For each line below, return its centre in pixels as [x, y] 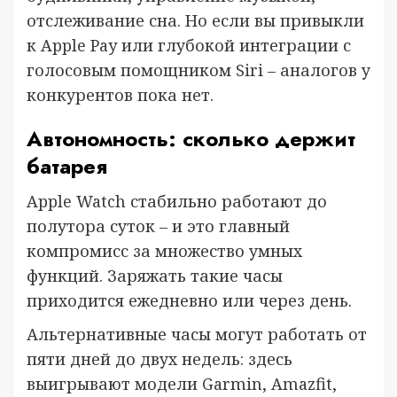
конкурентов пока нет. [120, 94]
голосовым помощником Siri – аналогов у [198, 70]
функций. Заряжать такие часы [155, 275]
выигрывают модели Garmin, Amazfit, [182, 383]
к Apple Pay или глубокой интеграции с [189, 45]
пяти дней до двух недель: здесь [160, 358]
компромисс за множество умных [164, 250]
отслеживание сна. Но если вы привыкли [195, 20]
